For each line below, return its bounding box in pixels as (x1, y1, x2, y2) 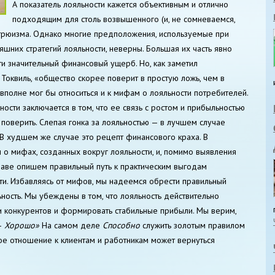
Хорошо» (4, 219, 42, 231)
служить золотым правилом (140, 219, 245, 231)
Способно (103, 219, 140, 231)
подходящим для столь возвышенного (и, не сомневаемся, (12, 13, 235, 25)
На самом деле (42, 219, 103, 231)
